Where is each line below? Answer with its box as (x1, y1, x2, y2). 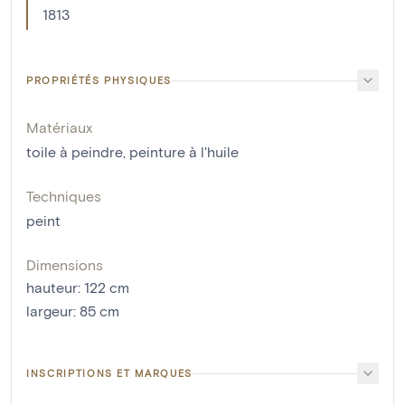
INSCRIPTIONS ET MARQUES (26, 367, 193, 380)
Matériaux (26, 118, 92, 137)
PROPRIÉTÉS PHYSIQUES (26, 74, 172, 87)
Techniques (26, 187, 101, 205)
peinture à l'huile (129, 143, 239, 161)
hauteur (26, 278, 78, 297)
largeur (26, 302, 73, 320)
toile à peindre (26, 143, 123, 161)
